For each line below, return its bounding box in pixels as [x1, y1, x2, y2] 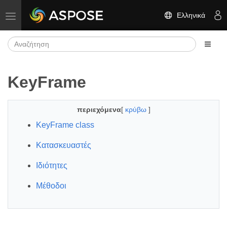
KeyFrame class [36, 121, 94, 129]
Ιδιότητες [36, 161, 67, 170]
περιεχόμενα [77, 105, 121, 113]
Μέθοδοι [36, 181, 66, 190]
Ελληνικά [173, 11, 205, 19]
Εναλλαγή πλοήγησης [10, 11, 80, 19]
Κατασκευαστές [36, 141, 91, 149]
